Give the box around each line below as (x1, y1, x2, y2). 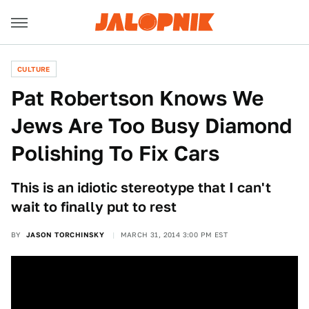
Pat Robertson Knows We (11, 86, 263, 110)
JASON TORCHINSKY (26, 230, 105, 239)
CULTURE (17, 65, 50, 73)
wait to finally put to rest (11, 199, 177, 215)
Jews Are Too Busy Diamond (11, 113, 292, 138)
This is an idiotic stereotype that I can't (11, 179, 271, 196)
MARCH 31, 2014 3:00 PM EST (120, 230, 228, 239)
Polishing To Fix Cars (11, 141, 219, 166)
